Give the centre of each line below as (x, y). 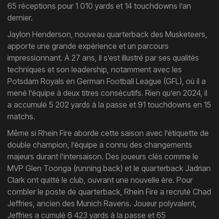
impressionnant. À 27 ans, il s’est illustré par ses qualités (103, 58)
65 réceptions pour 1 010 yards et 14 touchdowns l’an (99, 6)
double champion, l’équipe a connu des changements (100, 145)
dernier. (20, 18)
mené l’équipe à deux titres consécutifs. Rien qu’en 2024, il (107, 93)
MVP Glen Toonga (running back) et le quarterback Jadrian (109, 168)
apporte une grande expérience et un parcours (88, 46)
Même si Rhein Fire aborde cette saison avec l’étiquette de (108, 133)
